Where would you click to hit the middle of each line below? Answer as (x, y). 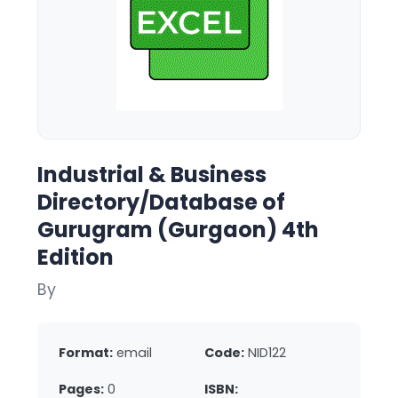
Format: (86, 353)
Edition (76, 257)
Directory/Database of (161, 202)
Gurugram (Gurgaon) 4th (178, 230)
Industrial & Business (152, 175)
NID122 (267, 353)
